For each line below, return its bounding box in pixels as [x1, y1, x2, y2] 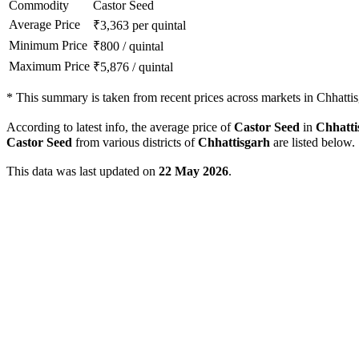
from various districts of [72, 135, 198, 150]
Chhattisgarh [198, 135, 270, 150]
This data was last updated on [6, 164, 159, 179]
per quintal [132, 18, 186, 33]
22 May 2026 [159, 164, 228, 179]
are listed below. [270, 135, 355, 150]
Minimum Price [9, 38, 87, 53]
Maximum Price [9, 59, 90, 74]
